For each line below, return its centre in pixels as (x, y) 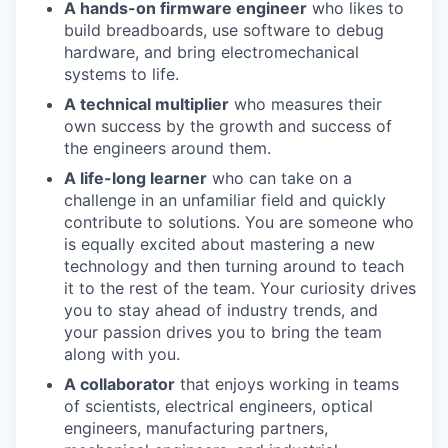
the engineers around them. (167, 148)
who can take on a (279, 178)
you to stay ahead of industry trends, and (221, 310)
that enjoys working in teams (287, 384)
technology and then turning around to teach (234, 266)
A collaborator (119, 384)
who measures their (305, 104)
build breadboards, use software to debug (224, 30)
